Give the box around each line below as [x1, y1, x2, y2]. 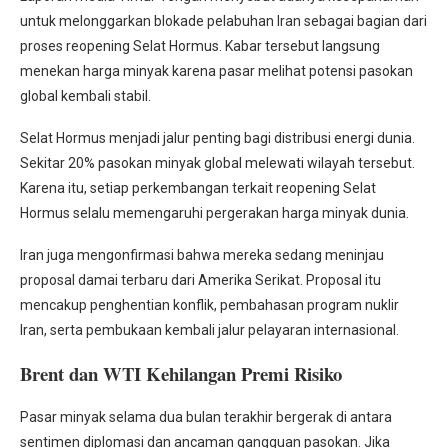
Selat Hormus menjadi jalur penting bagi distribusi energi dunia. [20, 130, 415, 147]
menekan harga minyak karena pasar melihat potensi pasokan [20, 63, 413, 80]
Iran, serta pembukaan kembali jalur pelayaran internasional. [20, 322, 399, 339]
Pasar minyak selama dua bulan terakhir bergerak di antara [20, 409, 392, 426]
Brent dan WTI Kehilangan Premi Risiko [20, 360, 342, 388]
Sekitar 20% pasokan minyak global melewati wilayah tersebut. [20, 155, 415, 172]
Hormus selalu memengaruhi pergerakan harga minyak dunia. [20, 205, 409, 222]
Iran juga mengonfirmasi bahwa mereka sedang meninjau [20, 247, 384, 264]
